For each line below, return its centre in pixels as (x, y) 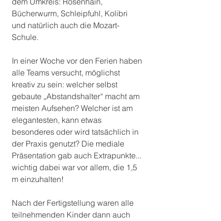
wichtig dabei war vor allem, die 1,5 (75, 167)
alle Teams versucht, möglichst (67, 73)
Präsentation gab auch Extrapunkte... (78, 156)
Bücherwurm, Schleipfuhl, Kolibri (71, 14)
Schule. (25, 37)
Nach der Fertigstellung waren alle (74, 203)
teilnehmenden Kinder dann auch (72, 215)
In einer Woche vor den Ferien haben (78, 61)
